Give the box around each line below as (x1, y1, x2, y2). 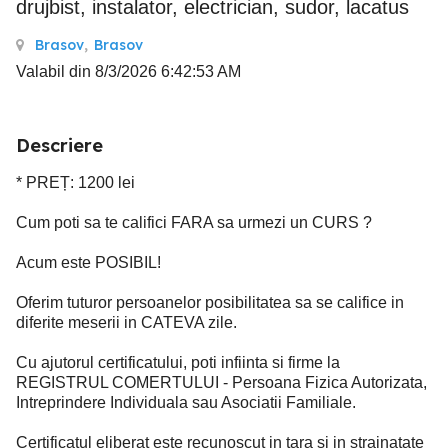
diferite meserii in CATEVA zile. (16, 314, 237, 331)
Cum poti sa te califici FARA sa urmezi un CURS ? (16, 214, 372, 231)
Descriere (16, 134, 103, 157)
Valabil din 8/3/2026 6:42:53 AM (16, 63, 241, 80)
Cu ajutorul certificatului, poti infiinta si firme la (16, 354, 340, 371)
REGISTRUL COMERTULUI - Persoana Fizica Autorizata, (16, 374, 427, 391)
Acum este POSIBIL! (16, 254, 161, 271)
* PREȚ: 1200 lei (16, 174, 135, 191)
